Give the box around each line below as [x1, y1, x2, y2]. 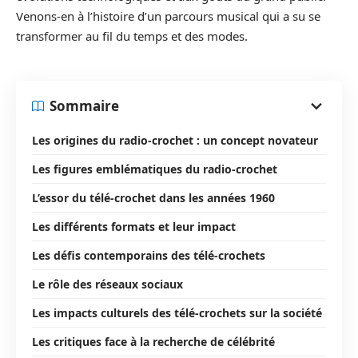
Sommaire [50, 97, 119, 115]
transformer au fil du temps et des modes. [16, 28, 248, 44]
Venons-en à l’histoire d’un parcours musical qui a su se [16, 8, 320, 24]
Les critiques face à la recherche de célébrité [32, 333, 275, 349]
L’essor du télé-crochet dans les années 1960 [32, 189, 275, 205]
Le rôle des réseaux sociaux [32, 276, 183, 292]
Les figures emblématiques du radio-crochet [32, 161, 277, 177]
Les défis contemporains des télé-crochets [32, 247, 265, 263]
